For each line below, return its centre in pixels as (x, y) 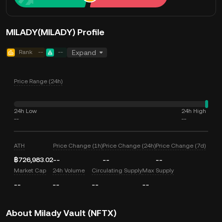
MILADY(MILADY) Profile (55, 32)
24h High (194, 111)
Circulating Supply (117, 170)
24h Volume (69, 170)
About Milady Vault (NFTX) (61, 213)
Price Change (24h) (129, 146)
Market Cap (30, 170)
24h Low (25, 111)
